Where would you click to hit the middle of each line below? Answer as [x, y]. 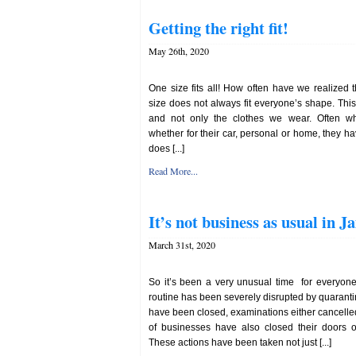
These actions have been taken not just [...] [240, 342]
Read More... [173, 171]
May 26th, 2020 [179, 51]
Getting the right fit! [219, 28]
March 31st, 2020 [182, 245]
